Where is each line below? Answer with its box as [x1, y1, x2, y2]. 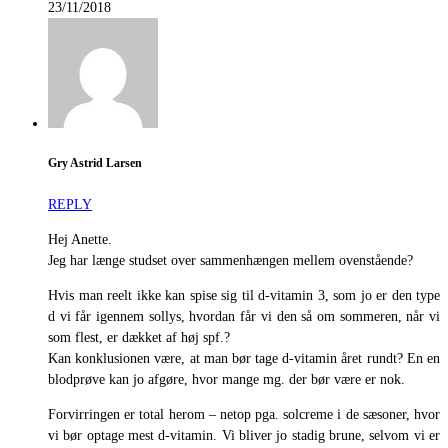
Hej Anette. [48, 231, 112, 247]
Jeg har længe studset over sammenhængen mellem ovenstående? [48, 252, 413, 268]
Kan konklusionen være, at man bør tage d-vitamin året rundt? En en [48, 350, 440, 366]
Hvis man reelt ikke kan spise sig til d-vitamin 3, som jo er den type [48, 287, 440, 303]
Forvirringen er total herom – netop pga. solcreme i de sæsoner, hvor [48, 406, 440, 422]
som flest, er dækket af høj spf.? [48, 329, 230, 345]
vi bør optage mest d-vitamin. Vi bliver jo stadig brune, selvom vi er [48, 427, 440, 443]
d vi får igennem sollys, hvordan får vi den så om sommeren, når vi [48, 308, 440, 324]
